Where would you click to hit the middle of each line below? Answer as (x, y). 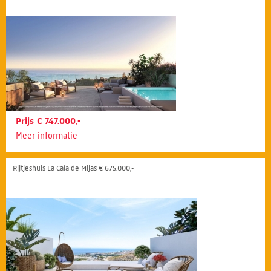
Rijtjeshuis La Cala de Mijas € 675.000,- (73, 168)
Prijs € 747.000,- (48, 121)
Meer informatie (47, 135)
